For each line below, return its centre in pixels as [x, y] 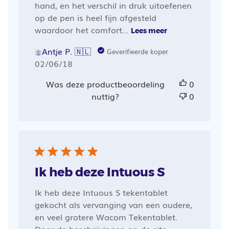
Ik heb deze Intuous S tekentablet [101, 192]
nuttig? [105, 96]
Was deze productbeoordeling [105, 84]
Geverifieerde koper [137, 51]
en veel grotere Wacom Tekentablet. [106, 216]
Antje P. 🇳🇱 [66, 51]
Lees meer [149, 30]
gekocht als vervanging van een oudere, [113, 204]
